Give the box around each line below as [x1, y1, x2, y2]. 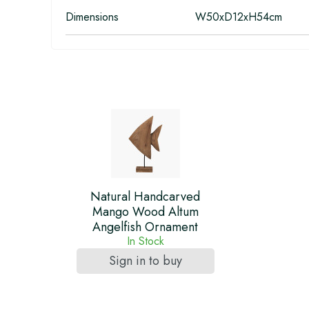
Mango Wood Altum [92, 203, 199, 221]
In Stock [126, 233, 164, 249]
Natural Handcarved [90, 188, 200, 206]
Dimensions [66, 9, 119, 25]
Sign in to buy [108, 252, 182, 270]
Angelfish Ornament [92, 218, 198, 236]
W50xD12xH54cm [195, 9, 282, 25]
